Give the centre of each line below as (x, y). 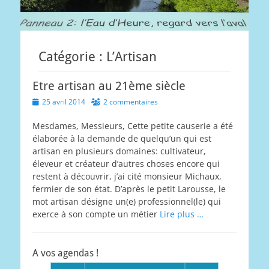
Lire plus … (182, 214)
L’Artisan (131, 57)
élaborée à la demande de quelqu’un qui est (122, 139)
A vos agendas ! (65, 253)
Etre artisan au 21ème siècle (109, 86)
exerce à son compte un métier (96, 214)
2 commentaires (131, 102)
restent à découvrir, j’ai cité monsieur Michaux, (127, 177)
